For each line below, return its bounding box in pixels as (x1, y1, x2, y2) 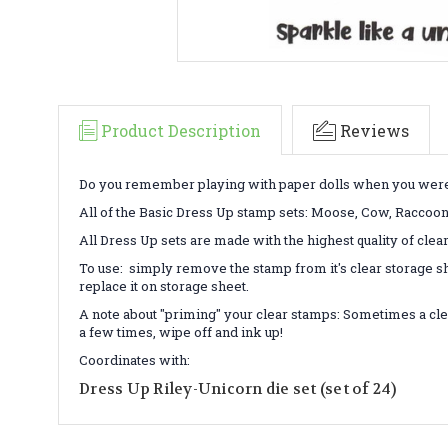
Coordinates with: (79, 350, 193, 369)
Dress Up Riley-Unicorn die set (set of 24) (79, 378, 397, 399)
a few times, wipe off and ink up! (79, 322, 283, 341)
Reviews (340, 119, 409, 141)
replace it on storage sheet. (79, 276, 252, 295)
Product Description (101, 119, 261, 141)
